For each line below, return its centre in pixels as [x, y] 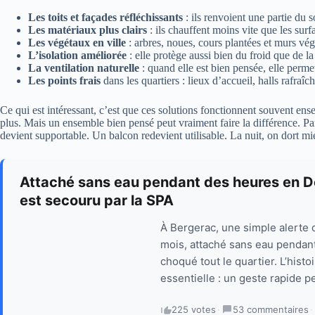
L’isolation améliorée [77, 56]
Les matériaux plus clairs [88, 30]
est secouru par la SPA [97, 201]
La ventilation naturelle [84, 68]
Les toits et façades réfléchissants [105, 18]
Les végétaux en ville [77, 43]
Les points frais [64, 81]
